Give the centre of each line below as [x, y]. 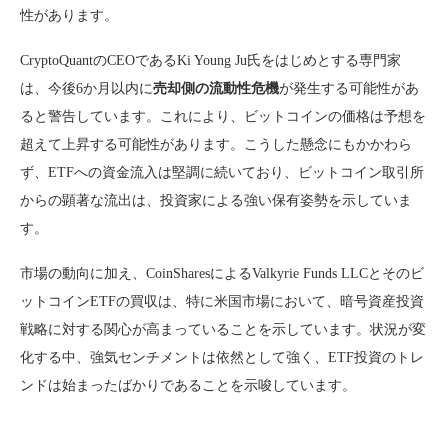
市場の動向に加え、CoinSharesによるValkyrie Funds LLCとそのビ [222, 273]
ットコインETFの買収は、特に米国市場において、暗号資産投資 [222, 301]
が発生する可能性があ [349, 88]
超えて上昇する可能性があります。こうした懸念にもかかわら [216, 144]
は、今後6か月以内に [86, 88]
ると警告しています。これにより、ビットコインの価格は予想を [223, 116]
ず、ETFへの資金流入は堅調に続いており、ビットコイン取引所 [222, 172]
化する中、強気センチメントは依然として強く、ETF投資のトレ [222, 357]
